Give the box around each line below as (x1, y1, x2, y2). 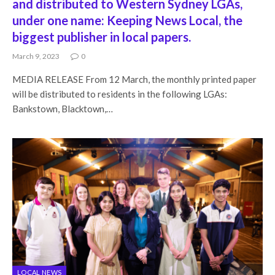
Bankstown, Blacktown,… (12, 103, 113, 114)
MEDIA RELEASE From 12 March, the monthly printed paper (12, 74, 257, 85)
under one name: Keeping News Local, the (12, 13, 242, 28)
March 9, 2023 (12, 52, 60, 61)
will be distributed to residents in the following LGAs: (12, 88, 227, 99)
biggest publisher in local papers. (12, 29, 191, 44)
